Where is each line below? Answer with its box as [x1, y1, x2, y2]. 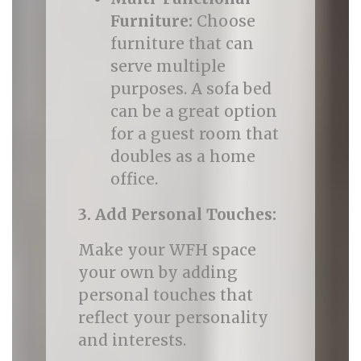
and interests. [77, 330, 186, 350]
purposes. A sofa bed [110, 79, 272, 98]
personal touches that [77, 285, 253, 305]
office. [110, 169, 158, 189]
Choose [192, 11, 255, 31]
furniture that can [110, 34, 254, 53]
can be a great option [110, 102, 277, 121]
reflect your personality [77, 308, 268, 327]
